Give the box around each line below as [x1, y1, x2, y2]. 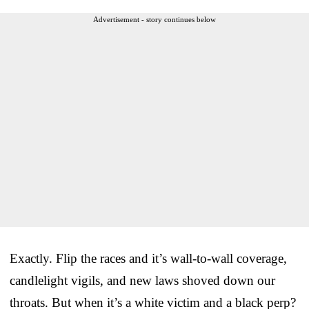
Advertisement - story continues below [93, 15, 216, 24]
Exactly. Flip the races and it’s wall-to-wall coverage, [10, 251, 287, 266]
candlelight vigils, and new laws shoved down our [10, 273, 275, 288]
